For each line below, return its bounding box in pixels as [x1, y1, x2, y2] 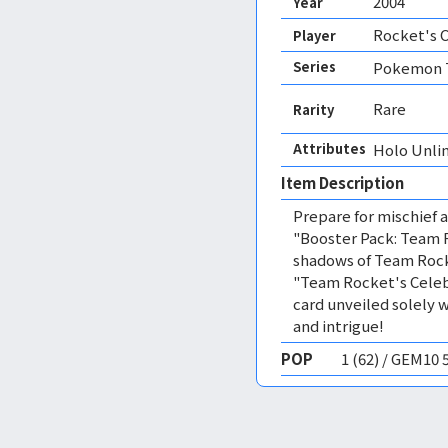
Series [293, 57, 336, 76]
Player [293, 25, 336, 45]
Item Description [281, 172, 404, 193]
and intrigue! [293, 315, 384, 336]
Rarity [293, 99, 334, 119]
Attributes [293, 139, 366, 158]
